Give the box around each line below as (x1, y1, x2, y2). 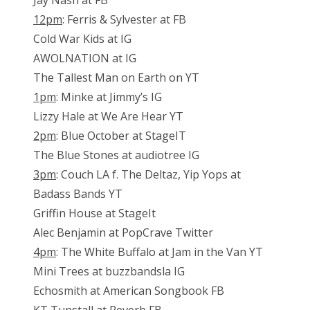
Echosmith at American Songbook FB (33, 283, 224, 299)
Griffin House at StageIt (33, 206, 156, 221)
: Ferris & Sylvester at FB (62, 12, 186, 28)
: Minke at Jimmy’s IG (56, 89, 162, 105)
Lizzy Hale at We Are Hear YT (33, 109, 183, 125)
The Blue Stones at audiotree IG (33, 147, 199, 163)
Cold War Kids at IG (33, 31, 131, 47)
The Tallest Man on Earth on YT (33, 70, 199, 86)
